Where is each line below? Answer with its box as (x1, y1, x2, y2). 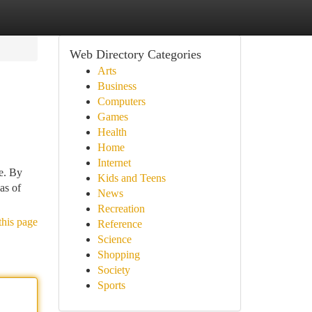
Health (97, 126, 127, 138)
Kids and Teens (97, 172, 166, 184)
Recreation (97, 203, 145, 214)
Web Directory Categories (69, 47, 201, 61)
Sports (97, 279, 125, 291)
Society (97, 264, 130, 276)
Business (97, 80, 136, 92)
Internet (97, 157, 131, 169)
